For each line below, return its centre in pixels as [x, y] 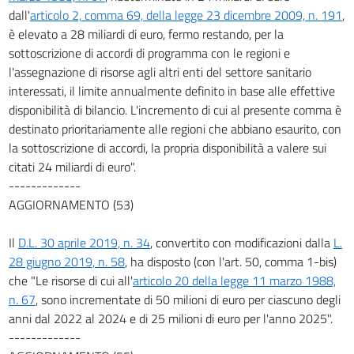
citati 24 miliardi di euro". [72, 166]
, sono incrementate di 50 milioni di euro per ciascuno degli [188, 299]
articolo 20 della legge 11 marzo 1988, [234, 280]
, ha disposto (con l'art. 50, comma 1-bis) [231, 261]
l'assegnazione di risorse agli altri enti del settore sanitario [160, 72]
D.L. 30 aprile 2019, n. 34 [84, 242]
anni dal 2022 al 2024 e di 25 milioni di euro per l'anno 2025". [171, 318]
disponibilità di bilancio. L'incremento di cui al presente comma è [175, 109]
